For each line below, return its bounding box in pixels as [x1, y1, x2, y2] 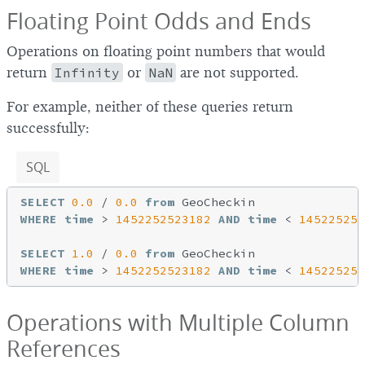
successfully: [7, 120, 90, 136]
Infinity [55, 64, 120, 81]
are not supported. [176, 64, 299, 81]
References [7, 333, 121, 363]
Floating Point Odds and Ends [7, 6, 311, 36]
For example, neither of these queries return [7, 99, 293, 115]
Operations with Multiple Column [7, 307, 350, 337]
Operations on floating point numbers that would [7, 43, 325, 59]
